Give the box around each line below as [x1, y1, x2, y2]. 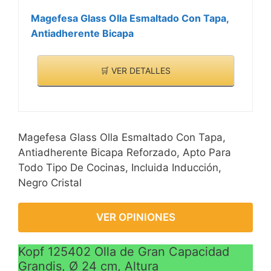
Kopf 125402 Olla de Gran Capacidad [18, 244, 229, 260]
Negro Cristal [18, 177, 82, 189]
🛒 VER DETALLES [100, 65, 171, 76]
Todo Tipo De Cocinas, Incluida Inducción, [18, 162, 221, 174]
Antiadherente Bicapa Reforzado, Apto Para [18, 146, 231, 159]
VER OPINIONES [96, 211, 175, 224]
